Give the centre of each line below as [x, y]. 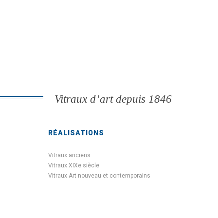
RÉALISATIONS [76, 133]
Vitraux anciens [69, 155]
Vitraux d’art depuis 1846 [113, 99]
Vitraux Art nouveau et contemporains [99, 175]
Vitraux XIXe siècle [73, 165]
